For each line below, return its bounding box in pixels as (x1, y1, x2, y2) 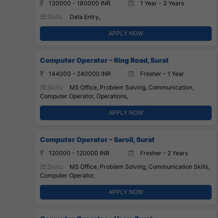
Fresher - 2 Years (138, 149, 188, 157)
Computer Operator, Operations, (40, 92, 128, 100)
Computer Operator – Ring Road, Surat (40, 55, 169, 64)
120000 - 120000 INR (49, 149, 109, 157)
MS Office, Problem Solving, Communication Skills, (68, 163, 210, 170)
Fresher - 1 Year (138, 70, 184, 77)
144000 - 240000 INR (49, 70, 111, 77)
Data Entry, (68, 13, 100, 20)
